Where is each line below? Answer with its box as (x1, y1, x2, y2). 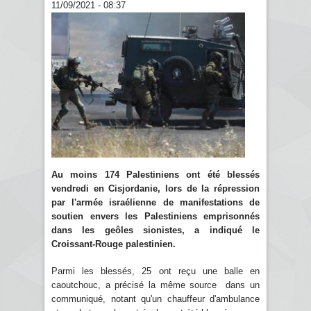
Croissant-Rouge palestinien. (51, 238, 176, 249)
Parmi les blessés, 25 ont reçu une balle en (51, 265, 260, 276)
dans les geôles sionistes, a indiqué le (51, 224, 260, 235)
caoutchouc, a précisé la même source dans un (51, 279, 260, 290)
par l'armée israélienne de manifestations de (51, 196, 260, 208)
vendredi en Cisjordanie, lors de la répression (51, 183, 260, 194)
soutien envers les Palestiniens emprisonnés (51, 210, 260, 221)
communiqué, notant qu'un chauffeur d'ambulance (51, 293, 260, 304)
